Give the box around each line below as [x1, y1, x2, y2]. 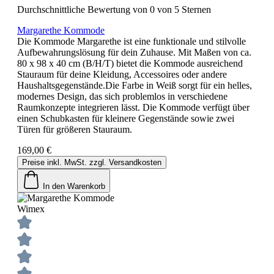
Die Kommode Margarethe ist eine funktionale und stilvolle [17, 35, 246, 46]
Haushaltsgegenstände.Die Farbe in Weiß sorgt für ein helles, [17, 80, 252, 91]
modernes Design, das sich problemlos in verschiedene [17, 91, 228, 102]
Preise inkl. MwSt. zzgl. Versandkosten [22, 157, 161, 167]
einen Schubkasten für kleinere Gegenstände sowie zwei [17, 113, 234, 124]
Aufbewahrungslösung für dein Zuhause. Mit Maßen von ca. [17, 46, 251, 57]
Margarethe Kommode [17, 24, 105, 35]
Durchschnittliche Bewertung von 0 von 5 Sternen [17, 4, 211, 15]
